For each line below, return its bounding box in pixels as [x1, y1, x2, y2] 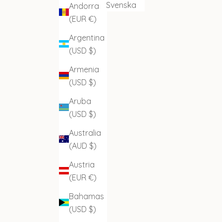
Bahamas [69, 191, 104, 201]
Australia [69, 127, 101, 138]
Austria [69, 159, 95, 169]
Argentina [69, 32, 105, 43]
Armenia [69, 64, 99, 74]
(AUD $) [69, 140, 97, 151]
